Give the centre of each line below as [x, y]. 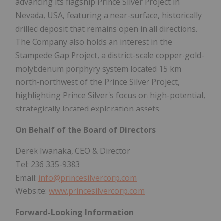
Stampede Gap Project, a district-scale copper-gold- [110, 55]
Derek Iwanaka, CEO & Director [73, 151]
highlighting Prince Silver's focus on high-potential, [110, 95]
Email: [27, 177]
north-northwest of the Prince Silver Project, [97, 82]
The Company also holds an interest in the [94, 42]
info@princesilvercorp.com [88, 177]
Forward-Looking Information [74, 212]
